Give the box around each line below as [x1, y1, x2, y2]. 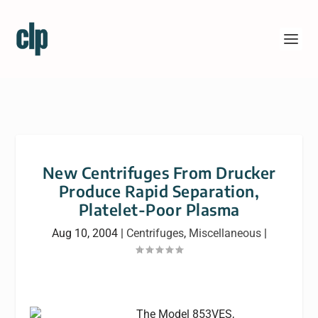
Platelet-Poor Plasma [78, 199, 240, 219]
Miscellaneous [188, 226, 261, 240]
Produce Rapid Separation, [58, 181, 260, 201]
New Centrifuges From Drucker [42, 163, 276, 182]
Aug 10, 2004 [51, 226, 118, 240]
